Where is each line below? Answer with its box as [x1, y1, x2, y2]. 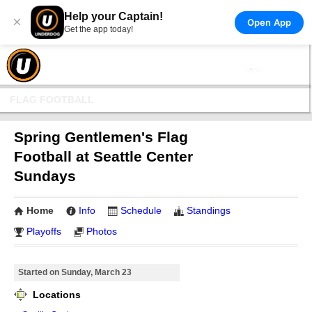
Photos [86, 226, 117, 237]
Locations [30, 288, 81, 300]
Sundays [14, 168, 76, 184]
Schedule [120, 205, 162, 216]
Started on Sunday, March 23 [18, 267, 132, 277]
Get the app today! [64, 24, 133, 34]
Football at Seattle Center [14, 148, 193, 164]
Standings [187, 205, 231, 216]
